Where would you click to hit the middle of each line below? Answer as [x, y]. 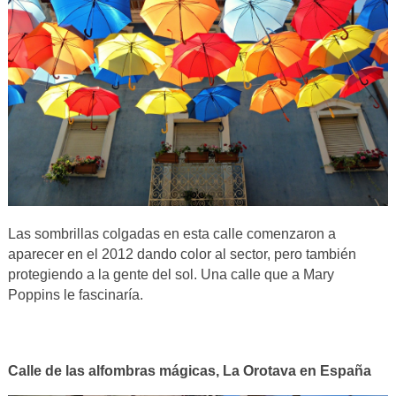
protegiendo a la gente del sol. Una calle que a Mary [171, 275]
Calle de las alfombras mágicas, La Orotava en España [189, 371]
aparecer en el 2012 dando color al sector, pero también [182, 255]
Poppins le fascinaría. [75, 295]
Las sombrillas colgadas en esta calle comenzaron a [171, 234]
